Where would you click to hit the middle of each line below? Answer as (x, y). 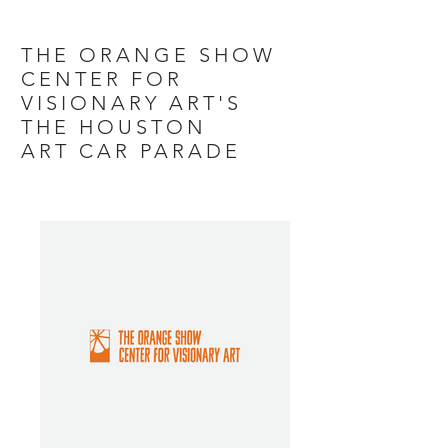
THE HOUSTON (114, 127)
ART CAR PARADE (135, 151)
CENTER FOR (102, 79)
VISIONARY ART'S (131, 103)
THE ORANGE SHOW (148, 55)
